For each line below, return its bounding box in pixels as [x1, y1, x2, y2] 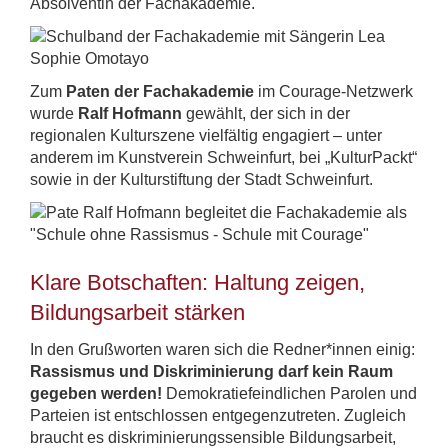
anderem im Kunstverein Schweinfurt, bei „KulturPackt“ [30, 149, 417, 167]
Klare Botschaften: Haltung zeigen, [30, 270, 365, 296]
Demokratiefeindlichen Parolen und [162, 385, 417, 403]
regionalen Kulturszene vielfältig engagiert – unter [30, 127, 382, 145]
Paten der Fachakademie [66, 83, 254, 101]
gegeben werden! [30, 385, 162, 403]
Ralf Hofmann [78, 105, 182, 123]
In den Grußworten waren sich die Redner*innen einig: [30, 341, 415, 359]
